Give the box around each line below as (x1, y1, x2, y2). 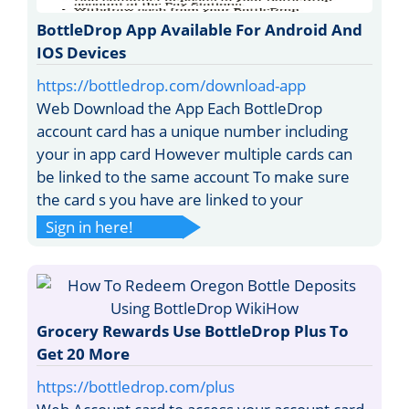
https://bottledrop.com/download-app (37, 74, 306, 96)
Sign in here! (46, 215, 133, 237)
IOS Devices (37, 41, 126, 63)
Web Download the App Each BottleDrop (37, 97, 322, 119)
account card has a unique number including (37, 120, 348, 142)
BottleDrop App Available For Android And (37, 18, 362, 40)
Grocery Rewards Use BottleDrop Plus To (37, 320, 349, 341)
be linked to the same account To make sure (37, 165, 350, 187)
